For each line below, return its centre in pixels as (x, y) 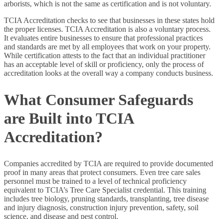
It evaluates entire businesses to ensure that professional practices (103, 38)
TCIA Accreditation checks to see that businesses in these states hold (109, 20)
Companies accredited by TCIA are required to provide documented (109, 163)
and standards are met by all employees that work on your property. (107, 46)
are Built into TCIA (69, 119)
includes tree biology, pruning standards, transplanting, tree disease (106, 198)
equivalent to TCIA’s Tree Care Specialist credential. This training (105, 190)
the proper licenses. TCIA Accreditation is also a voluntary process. (107, 29)
